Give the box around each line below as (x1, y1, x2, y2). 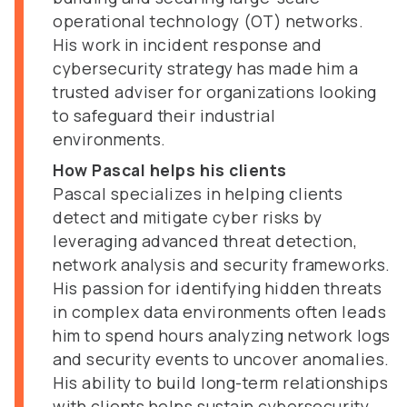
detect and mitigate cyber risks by (53, 206, 323, 228)
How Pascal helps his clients (53, 159, 287, 181)
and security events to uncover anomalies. (53, 348, 390, 370)
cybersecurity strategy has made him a (53, 57, 359, 79)
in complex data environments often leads (53, 301, 387, 323)
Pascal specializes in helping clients (53, 183, 343, 204)
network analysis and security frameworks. (53, 253, 391, 275)
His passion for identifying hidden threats (53, 277, 382, 299)
